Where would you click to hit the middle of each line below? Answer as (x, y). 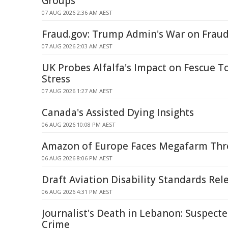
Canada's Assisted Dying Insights (118, 112)
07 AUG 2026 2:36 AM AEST (77, 12)
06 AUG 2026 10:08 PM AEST (79, 124)
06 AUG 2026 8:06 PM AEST (77, 158)
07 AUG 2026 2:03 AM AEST (77, 46)
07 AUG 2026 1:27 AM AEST (77, 91)
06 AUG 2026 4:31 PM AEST (77, 192)
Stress (56, 79)
